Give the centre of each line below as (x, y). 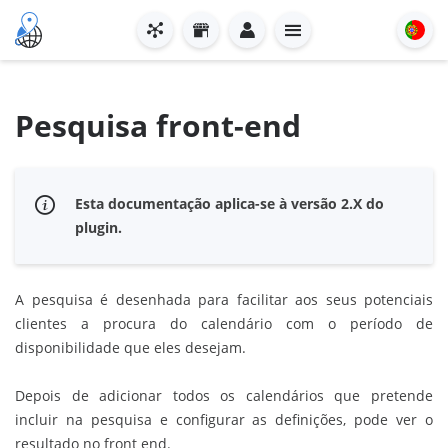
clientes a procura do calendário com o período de (224, 323)
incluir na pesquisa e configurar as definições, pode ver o (224, 419)
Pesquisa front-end (158, 125)
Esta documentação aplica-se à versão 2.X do (229, 203)
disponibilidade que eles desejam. (130, 347)
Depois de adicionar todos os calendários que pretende (224, 395)
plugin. (98, 227)
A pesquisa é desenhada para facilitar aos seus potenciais (224, 299)
